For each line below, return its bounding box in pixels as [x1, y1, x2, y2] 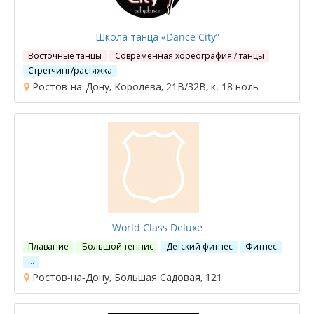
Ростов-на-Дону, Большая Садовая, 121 [29, 271, 222, 284]
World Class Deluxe [111, 221, 203, 234]
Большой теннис [81, 240, 153, 252]
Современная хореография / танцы [114, 50, 264, 62]
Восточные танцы [28, 50, 102, 62]
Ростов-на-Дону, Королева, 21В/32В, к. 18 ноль [29, 80, 259, 93]
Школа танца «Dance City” [95, 30, 219, 43]
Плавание [28, 240, 69, 252]
